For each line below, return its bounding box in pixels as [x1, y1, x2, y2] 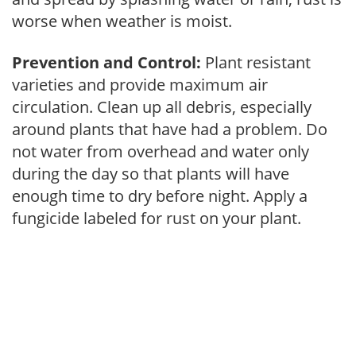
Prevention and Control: [12, 51, 201, 73]
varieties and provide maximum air [12, 73, 268, 95]
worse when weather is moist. [12, 10, 232, 32]
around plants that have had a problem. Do [12, 118, 327, 140]
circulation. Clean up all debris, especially [12, 95, 311, 118]
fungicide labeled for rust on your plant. [12, 207, 301, 229]
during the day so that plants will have [12, 162, 289, 184]
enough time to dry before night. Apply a [12, 184, 308, 207]
